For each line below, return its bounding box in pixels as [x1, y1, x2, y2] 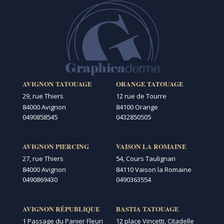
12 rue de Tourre [115, 91, 166, 100]
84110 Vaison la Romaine [115, 164, 191, 174]
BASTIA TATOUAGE [115, 203, 179, 214]
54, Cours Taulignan [115, 153, 175, 163]
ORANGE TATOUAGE [115, 78, 183, 89]
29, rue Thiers [22, 91, 63, 100]
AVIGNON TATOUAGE [22, 78, 92, 89]
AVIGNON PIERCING [22, 141, 89, 151]
